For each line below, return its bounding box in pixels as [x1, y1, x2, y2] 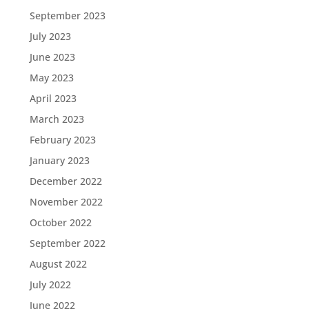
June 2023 [29, 50, 75, 63]
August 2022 [29, 257, 87, 270]
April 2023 [29, 92, 77, 105]
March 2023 [29, 112, 84, 126]
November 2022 [29, 195, 103, 208]
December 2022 [29, 175, 102, 188]
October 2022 [29, 216, 92, 229]
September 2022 [29, 237, 106, 250]
